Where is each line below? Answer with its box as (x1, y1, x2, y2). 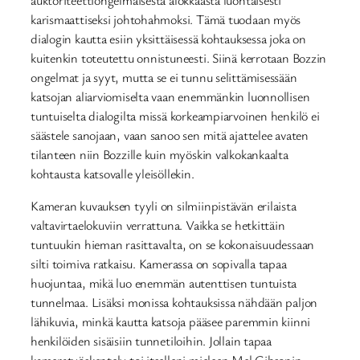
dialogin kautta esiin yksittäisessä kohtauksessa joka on (31, 29, 306, 47)
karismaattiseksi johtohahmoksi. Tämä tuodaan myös (31, 10, 301, 28)
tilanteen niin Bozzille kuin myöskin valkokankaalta (31, 145, 288, 163)
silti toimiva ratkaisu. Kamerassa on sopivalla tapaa (31, 255, 287, 273)
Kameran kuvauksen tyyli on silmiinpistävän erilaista (31, 197, 297, 215)
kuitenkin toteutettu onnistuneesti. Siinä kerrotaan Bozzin (31, 48, 327, 67)
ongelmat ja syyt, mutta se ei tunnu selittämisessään (31, 67, 297, 86)
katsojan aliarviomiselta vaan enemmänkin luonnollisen (31, 87, 310, 105)
